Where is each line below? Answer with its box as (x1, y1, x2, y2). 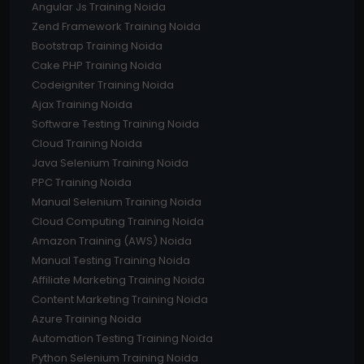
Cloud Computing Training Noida (32, 214, 204, 230)
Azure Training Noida (32, 311, 141, 327)
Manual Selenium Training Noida (32, 194, 201, 210)
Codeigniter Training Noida (32, 77, 174, 93)
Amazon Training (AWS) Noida (32, 233, 192, 249)
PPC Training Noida (32, 175, 132, 191)
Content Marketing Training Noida (32, 292, 208, 308)
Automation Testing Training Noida (32, 331, 213, 347)
